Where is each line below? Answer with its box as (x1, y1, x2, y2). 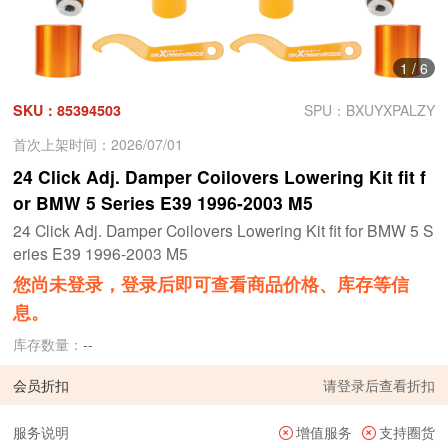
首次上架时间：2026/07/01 (13, 134, 184, 154)
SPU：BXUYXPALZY (303, 100, 435, 120)
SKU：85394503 (13, 100, 122, 120)
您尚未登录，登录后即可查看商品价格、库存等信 (13, 271, 410, 296)
